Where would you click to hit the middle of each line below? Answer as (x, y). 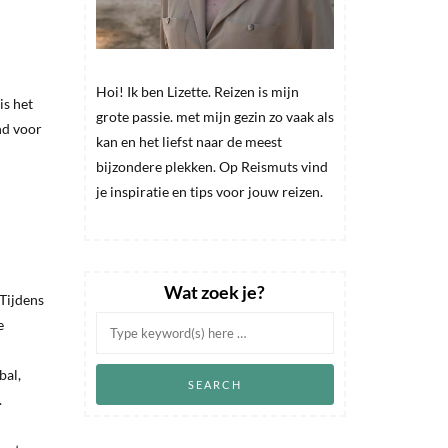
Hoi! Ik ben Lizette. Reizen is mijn (197, 91)
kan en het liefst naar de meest (188, 141)
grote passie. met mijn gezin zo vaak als (214, 116)
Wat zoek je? (215, 291)
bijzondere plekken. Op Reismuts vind (211, 166)
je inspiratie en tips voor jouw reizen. (209, 191)
